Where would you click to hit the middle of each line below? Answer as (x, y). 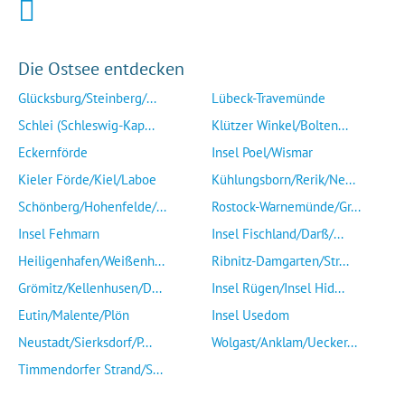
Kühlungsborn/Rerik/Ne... (283, 179)
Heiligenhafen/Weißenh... (91, 261)
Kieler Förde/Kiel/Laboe (87, 179)
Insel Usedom (250, 315)
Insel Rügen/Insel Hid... (278, 288)
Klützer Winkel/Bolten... (280, 125)
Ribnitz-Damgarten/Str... (280, 261)
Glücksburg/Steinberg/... (87, 98)
